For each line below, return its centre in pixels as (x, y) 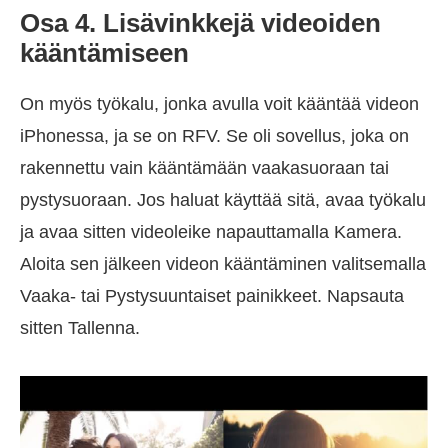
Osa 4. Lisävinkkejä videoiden (200, 22)
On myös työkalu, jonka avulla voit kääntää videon (219, 103)
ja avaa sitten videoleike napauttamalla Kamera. (211, 231)
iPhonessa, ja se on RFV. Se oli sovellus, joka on (214, 135)
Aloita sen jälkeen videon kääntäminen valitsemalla (223, 263)
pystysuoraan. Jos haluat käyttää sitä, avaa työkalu (223, 199)
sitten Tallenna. (80, 327)
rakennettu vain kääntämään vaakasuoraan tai (204, 167)
